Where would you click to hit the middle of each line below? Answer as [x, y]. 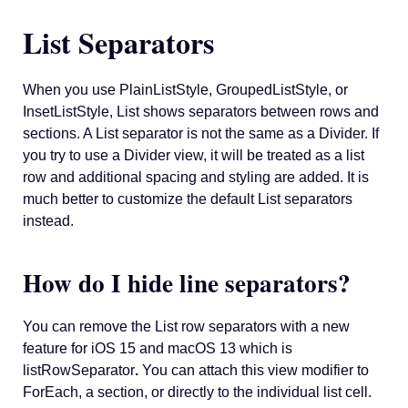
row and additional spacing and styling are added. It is [196, 178]
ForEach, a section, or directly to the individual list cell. [197, 393]
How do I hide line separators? [187, 283]
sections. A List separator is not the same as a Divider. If [201, 134]
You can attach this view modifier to [254, 371]
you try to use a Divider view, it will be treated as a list [194, 156]
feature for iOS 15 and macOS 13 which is [158, 349]
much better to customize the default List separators [188, 199]
